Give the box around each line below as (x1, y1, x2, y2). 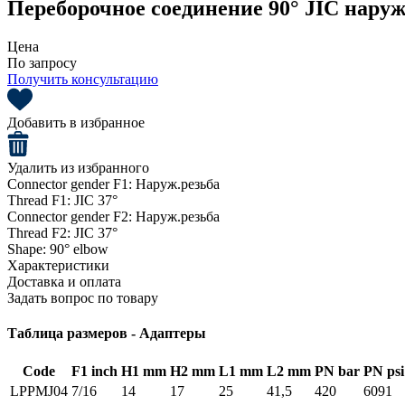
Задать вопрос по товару (7, 289, 158, 306)
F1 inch (71, 363, 118, 380)
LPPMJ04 (10, 383, 68, 400)
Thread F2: (7, 224, 74, 240)
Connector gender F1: (7, 175, 136, 192)
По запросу (7, 54, 77, 71)
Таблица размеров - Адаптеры (7, 325, 206, 341)
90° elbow (50, 240, 108, 257)
